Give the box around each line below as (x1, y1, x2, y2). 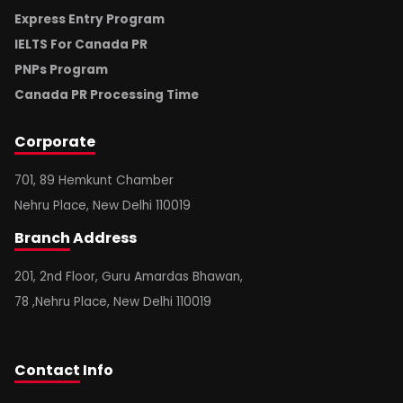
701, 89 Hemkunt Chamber (14, 172, 174, 190)
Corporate (14, 131, 95, 153)
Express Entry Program (14, 11, 165, 29)
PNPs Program (14, 61, 108, 79)
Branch (14, 228, 70, 249)
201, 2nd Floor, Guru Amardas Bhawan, (14, 268, 243, 286)
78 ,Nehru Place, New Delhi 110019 (14, 293, 211, 311)
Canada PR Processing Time (14, 86, 199, 104)
